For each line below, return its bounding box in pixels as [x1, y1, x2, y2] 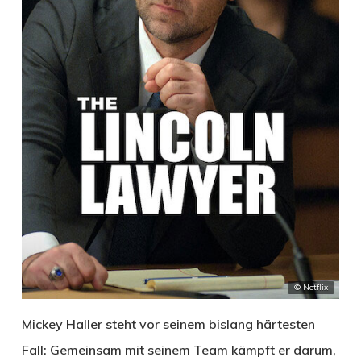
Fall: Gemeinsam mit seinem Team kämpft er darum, [21, 342, 336, 359]
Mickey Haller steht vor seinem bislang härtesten [21, 316, 315, 333]
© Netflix [294, 282, 329, 293]
